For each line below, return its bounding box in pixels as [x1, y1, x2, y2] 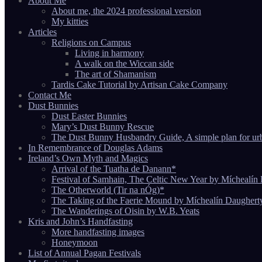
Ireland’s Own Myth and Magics [28, 153, 148, 163]
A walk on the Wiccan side [75, 58, 174, 68]
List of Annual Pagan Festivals [28, 247, 141, 258]
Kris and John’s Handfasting [28, 216, 133, 226]
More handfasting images [51, 226, 144, 237]
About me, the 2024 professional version [51, 5, 201, 16]
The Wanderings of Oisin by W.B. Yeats [51, 205, 199, 216]
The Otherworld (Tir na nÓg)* [51, 184, 164, 195]
